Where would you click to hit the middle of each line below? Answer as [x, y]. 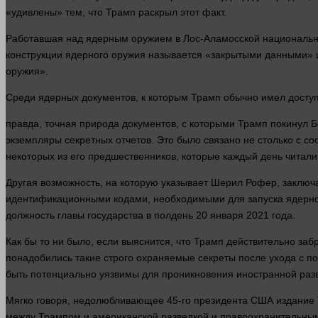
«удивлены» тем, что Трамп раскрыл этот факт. [116, 12]
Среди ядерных [44, 98]
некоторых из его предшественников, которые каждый [133, 157]
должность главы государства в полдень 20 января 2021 [139, 215]
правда [22, 124]
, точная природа [81, 124]
